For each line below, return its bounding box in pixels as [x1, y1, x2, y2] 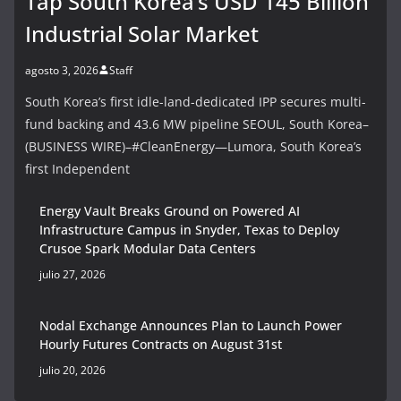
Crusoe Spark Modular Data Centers [39, 239, 256, 257]
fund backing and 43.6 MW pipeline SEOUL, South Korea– [25, 115, 369, 132]
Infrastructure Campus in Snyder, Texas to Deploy [39, 220, 339, 238]
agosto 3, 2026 [25, 62, 98, 78]
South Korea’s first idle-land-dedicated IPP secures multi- [25, 92, 366, 110]
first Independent [25, 159, 130, 177]
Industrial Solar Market [25, 18, 259, 48]
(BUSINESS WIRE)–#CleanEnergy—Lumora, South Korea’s [25, 137, 362, 155]
